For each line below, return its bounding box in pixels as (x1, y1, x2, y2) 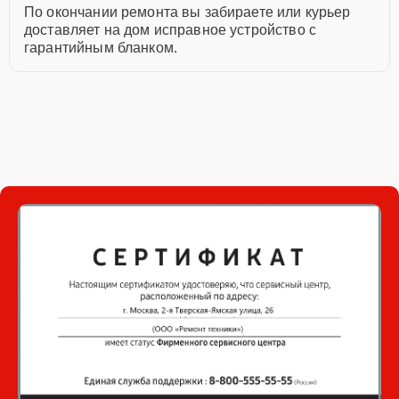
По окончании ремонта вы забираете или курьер (24, 4, 351, 20)
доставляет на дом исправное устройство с (24, 22, 316, 37)
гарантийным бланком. (24, 40, 177, 55)
